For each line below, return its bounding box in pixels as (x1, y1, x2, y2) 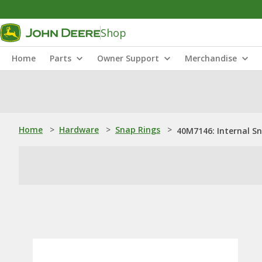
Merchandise (185, 53, 237, 64)
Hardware (59, 124, 99, 135)
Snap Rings (115, 124, 160, 135)
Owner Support (97, 53, 159, 64)
